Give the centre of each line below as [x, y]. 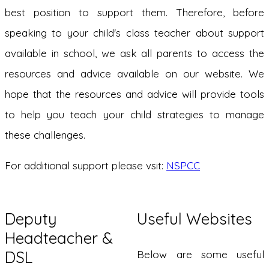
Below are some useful [201, 254]
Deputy [31, 219]
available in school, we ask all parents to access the [134, 53]
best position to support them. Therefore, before [134, 12]
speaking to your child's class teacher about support [134, 33]
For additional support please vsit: [86, 165]
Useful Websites [195, 219]
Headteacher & [59, 238]
